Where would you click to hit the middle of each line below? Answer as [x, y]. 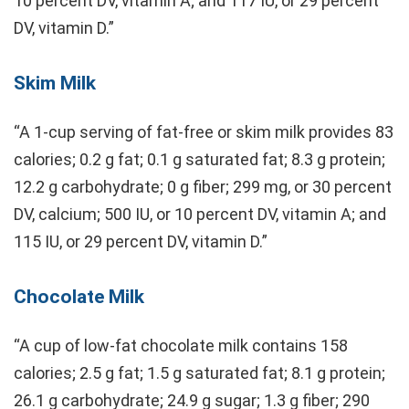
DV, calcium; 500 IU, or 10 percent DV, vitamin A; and [200, 214]
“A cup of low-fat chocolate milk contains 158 [181, 345]
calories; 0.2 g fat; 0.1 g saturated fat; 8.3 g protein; [199, 159]
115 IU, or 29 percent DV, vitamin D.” [141, 241]
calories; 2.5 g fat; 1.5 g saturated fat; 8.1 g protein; [199, 372]
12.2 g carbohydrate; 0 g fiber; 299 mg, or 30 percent [203, 186]
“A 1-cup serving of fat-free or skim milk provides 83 [204, 131]
